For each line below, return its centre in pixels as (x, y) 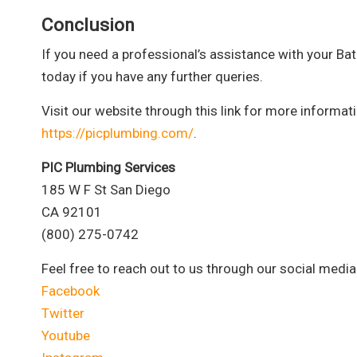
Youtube (66, 335)
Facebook (71, 291)
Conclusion (88, 25)
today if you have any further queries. (152, 76)
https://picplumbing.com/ (118, 133)
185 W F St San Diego (106, 190)
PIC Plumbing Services (108, 167)
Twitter (63, 313)
